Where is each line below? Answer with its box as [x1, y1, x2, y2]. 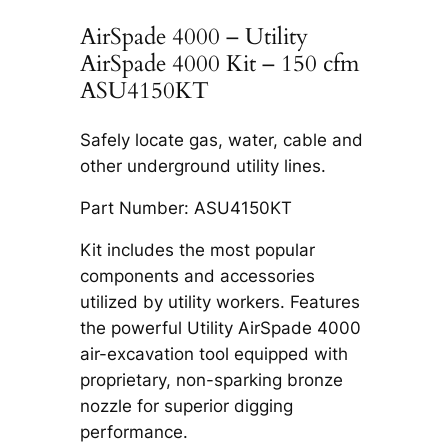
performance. [79, 422, 188, 443]
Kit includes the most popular [79, 240, 315, 261]
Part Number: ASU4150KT [79, 198, 292, 219]
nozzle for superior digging [79, 396, 293, 417]
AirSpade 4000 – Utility [79, 21, 308, 53]
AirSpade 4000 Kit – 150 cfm [79, 48, 359, 80]
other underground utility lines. [79, 156, 326, 177]
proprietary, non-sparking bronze [79, 370, 343, 391]
